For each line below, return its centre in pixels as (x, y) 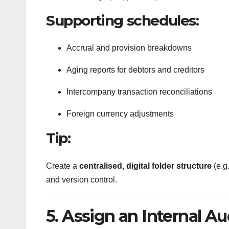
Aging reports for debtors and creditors (135, 70)
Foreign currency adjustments (120, 114)
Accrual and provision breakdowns (129, 48)
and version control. (82, 179)
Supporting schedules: (122, 20)
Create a (63, 166)
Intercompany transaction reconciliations (139, 92)
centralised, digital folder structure (145, 166)
